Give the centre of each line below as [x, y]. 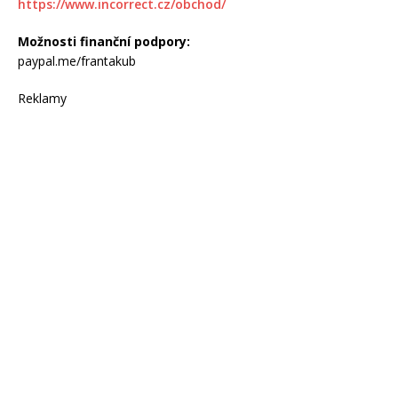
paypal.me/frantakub [77, 60]
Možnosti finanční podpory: [104, 41]
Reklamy [42, 98]
